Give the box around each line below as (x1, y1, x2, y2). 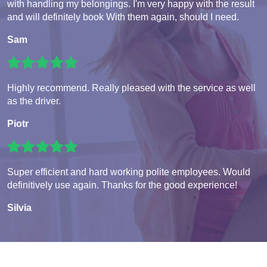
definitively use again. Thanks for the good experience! (7, 180, 237, 191)
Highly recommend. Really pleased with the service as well (7, 83, 256, 94)
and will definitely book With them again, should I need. (7, 12, 239, 23)
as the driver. (7, 96, 61, 107)
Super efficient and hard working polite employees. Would (7, 167, 250, 178)
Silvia (7, 203, 32, 213)
